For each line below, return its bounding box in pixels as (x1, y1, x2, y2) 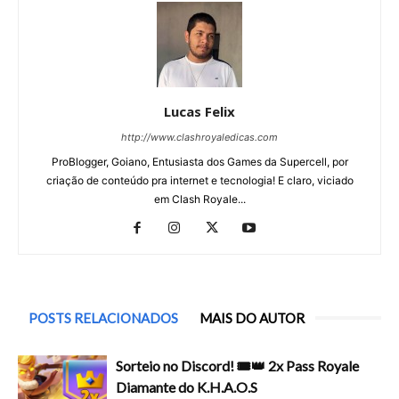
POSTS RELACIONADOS (28, 309, 178, 326)
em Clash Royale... (153, 191, 246, 206)
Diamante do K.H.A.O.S (116, 378, 257, 395)
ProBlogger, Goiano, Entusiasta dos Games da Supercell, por (51, 154, 348, 168)
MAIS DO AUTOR (199, 309, 305, 326)
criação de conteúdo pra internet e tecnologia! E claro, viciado (45, 173, 354, 187)
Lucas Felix (164, 102, 235, 120)
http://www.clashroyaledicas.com (121, 130, 278, 143)
